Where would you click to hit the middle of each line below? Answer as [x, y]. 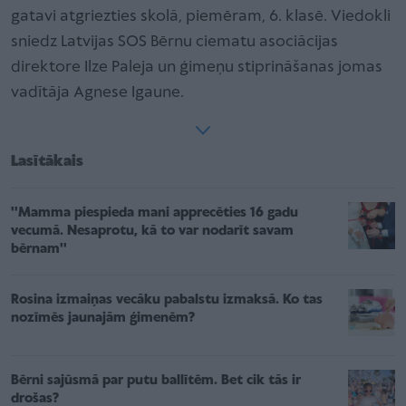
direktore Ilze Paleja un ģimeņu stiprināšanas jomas [197, 67]
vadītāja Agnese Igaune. [97, 92]
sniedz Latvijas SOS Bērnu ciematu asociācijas [174, 42]
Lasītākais [47, 161]
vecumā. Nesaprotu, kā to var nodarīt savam [152, 231]
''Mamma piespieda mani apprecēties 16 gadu [155, 213]
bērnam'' [39, 249]
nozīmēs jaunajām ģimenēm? [103, 318]
